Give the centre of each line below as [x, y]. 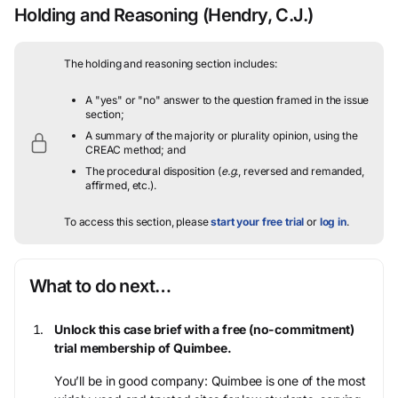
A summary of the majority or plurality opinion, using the [222, 135]
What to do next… [100, 286]
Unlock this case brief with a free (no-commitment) [205, 329]
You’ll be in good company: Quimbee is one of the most [210, 380]
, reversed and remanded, [301, 171]
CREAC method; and [135, 149]
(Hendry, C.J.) [256, 15]
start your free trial [258, 221]
